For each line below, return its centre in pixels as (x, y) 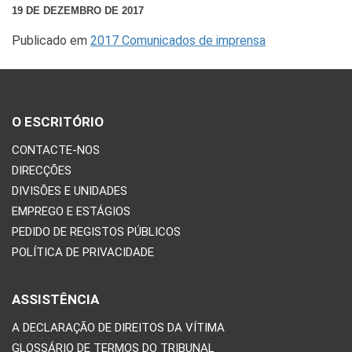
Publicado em (51, 40)
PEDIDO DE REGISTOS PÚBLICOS (96, 231)
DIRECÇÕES (42, 170)
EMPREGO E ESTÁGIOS (71, 211)
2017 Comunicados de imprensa (178, 40)
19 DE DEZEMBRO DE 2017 (78, 10)
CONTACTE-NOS (56, 150)
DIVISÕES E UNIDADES (70, 191)
